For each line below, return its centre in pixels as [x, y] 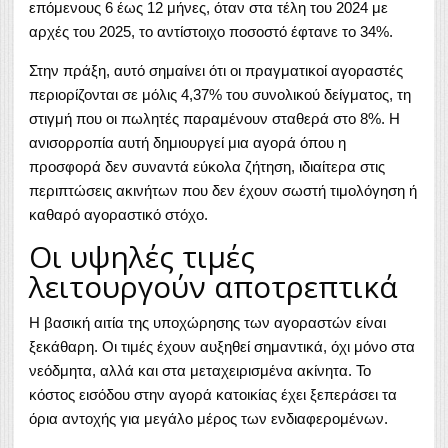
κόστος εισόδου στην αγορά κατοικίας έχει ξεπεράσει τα [213, 395]
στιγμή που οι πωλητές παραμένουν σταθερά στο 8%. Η [214, 119]
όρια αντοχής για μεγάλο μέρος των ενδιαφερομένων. [208, 419]
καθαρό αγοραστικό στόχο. [118, 215]
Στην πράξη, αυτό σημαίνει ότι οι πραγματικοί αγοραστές [216, 71]
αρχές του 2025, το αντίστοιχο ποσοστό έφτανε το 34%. [211, 32]
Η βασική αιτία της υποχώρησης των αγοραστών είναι [207, 323]
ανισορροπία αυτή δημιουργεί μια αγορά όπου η [187, 143]
